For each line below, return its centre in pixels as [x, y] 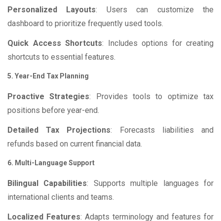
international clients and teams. [61, 197]
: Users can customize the [155, 10]
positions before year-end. [53, 110]
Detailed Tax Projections [59, 130]
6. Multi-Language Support [51, 163]
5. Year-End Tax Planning [48, 76]
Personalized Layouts [52, 10]
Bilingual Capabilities [47, 184]
